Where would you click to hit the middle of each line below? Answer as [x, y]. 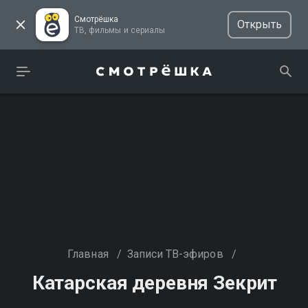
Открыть [259, 24]
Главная [88, 254]
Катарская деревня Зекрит [155, 283]
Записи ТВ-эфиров [175, 254]
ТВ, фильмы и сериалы [147, 30]
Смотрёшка [97, 19]
